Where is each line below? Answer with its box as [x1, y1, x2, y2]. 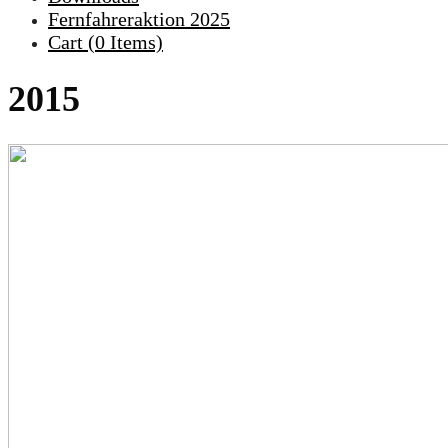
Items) [105, 31, 163, 53]
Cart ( [48, 31, 95, 53]
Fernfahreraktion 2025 [48, 8, 230, 30]
